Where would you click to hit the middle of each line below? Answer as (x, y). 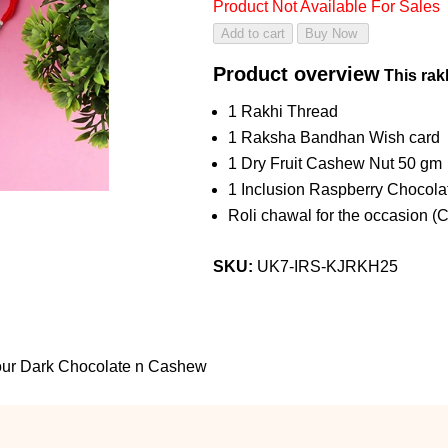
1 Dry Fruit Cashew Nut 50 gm (334, 163)
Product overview (296, 74)
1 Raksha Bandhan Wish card (333, 137)
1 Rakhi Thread (282, 111)
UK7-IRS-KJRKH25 (327, 266)
